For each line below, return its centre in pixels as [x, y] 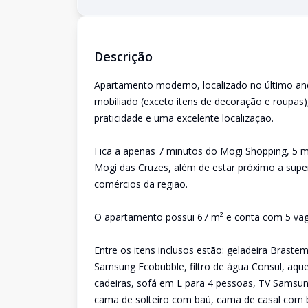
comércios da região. [141, 184]
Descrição [123, 56]
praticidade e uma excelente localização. [184, 118]
